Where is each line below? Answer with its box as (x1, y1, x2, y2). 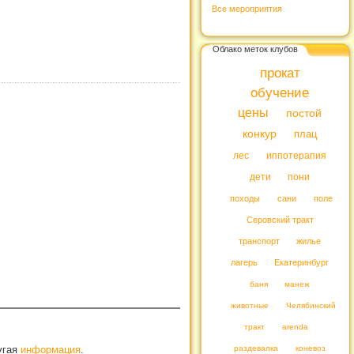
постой (285, 107, 322, 119)
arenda (282, 322, 309, 331)
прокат (259, 66, 300, 81)
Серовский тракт (246, 215, 314, 224)
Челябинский (285, 301, 336, 310)
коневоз (295, 344, 326, 352)
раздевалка (234, 344, 279, 352)
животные (230, 301, 269, 310)
